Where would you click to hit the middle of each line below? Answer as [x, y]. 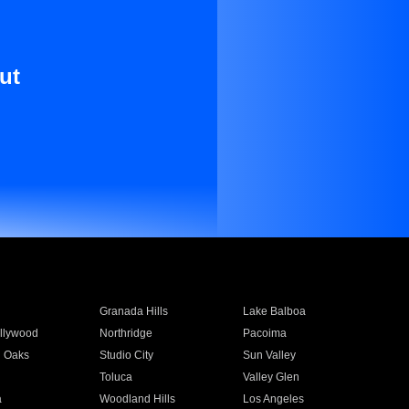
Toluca [115, 377]
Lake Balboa [275, 311]
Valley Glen [272, 377]
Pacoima [265, 333]
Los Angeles [274, 399]
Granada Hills [133, 311]
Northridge [126, 333]
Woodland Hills [137, 399]
